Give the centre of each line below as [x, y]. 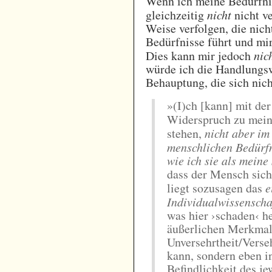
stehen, [186, 133]
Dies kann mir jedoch [200, 55]
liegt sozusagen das [216, 188]
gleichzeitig [177, 15]
